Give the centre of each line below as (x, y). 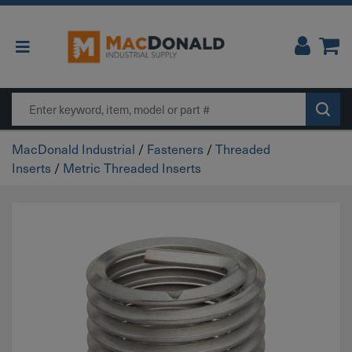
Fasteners (175, 148)
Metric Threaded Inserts (132, 167)
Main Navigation (82, 56)
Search (31, 101)
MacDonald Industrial (73, 148)
